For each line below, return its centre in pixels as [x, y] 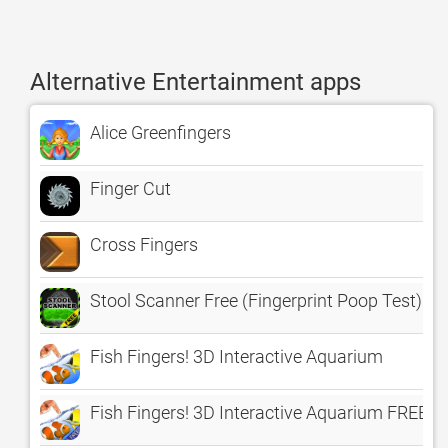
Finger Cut [130, 188]
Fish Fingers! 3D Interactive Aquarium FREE [259, 412]
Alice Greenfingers [160, 132]
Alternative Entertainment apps [195, 82]
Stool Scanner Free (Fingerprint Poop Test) [256, 300]
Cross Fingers [144, 244]
